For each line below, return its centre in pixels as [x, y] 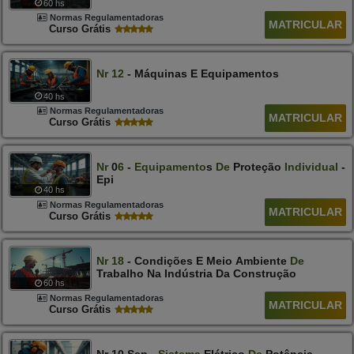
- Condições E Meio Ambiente [207, 260]
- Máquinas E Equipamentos [201, 74]
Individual [311, 167]
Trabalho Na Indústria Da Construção [196, 273]
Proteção [257, 167]
